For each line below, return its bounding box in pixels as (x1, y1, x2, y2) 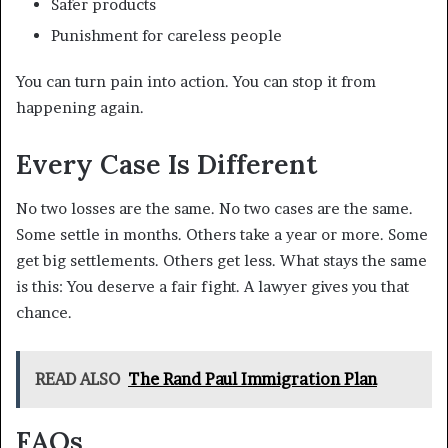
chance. (16, 303, 72, 323)
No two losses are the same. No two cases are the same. (16, 199, 413, 219)
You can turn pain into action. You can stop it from (16, 71, 376, 91)
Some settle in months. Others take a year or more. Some (16, 225, 428, 245)
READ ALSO (35, 369, 120, 390)
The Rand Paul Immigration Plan (128, 369, 377, 390)
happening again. (16, 97, 144, 117)
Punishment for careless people (51, 25, 282, 45)
